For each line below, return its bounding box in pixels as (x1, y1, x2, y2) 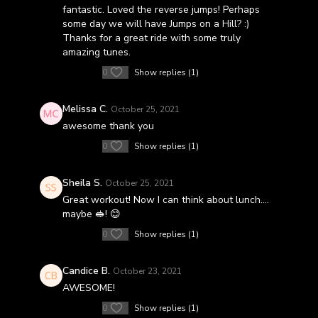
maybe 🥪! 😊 (62, 207, 121, 221)
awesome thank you (62, 119, 154, 133)
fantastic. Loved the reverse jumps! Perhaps (62, 3, 260, 16)
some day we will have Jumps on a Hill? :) (62, 17, 249, 31)
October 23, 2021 (112, 265, 182, 277)
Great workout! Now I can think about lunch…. (62, 193, 269, 207)
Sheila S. (62, 176, 102, 190)
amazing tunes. (62, 45, 131, 59)
